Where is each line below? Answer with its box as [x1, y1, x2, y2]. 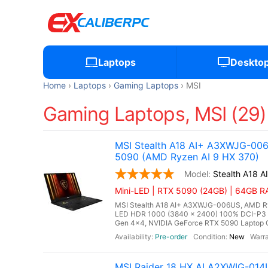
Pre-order [155, 232, 187, 241]
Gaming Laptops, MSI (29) [43, 102, 266, 126]
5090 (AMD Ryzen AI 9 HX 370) [115, 151, 259, 163]
